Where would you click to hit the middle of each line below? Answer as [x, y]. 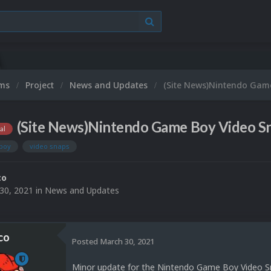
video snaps [50, 146]
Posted [86, 241]
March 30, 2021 [127, 241]
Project [41, 85]
